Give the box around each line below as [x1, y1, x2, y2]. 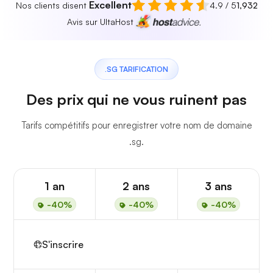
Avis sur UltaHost [66, 16, 133, 27]
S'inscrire [42, 238, 83, 251]
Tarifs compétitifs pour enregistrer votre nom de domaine [21, 119, 252, 132]
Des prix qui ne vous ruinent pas [26, 90, 247, 109]
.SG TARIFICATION [105, 65, 168, 74]
